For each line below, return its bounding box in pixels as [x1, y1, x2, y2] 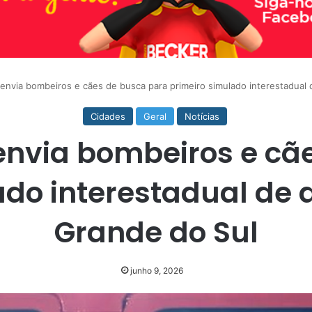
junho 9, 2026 [130, 265, 183, 276]
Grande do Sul [54, 212, 258, 253]
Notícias [184, 111, 219, 123]
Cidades [90, 111, 125, 123]
